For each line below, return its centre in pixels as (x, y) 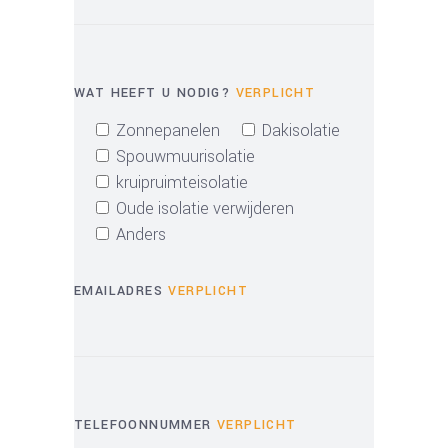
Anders (141, 234)
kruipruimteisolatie (182, 182)
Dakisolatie (301, 130)
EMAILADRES (121, 291)
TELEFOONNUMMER (145, 425)
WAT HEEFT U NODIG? (155, 93)
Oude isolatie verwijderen (205, 208)
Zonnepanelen (168, 130)
